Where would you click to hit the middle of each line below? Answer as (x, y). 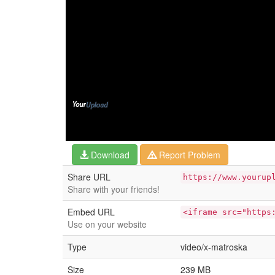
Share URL (89, 177)
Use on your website (107, 224)
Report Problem (188, 155)
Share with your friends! (114, 189)
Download (109, 155)
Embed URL (91, 212)
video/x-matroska (214, 247)
